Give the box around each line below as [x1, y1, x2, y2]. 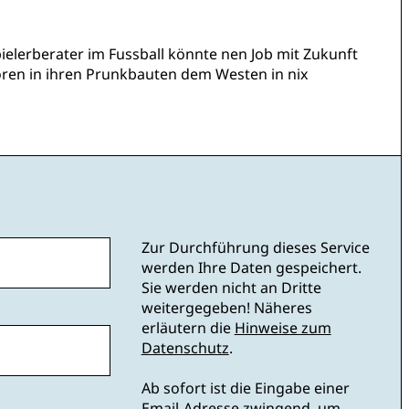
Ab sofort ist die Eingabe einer [141, 378, 350, 399]
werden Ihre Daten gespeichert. [141, 257, 362, 278]
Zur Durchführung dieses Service [141, 237, 370, 258]
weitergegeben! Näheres [141, 298, 312, 319]
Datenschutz [141, 338, 229, 359]
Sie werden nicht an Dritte [141, 278, 321, 299]
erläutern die [141, 318, 235, 339]
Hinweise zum [234, 318, 331, 339]
